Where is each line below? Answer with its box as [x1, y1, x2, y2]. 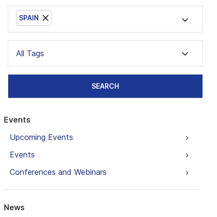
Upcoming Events [9, 132, 73, 142]
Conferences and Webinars [9, 167, 107, 177]
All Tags [15, 48, 44, 58]
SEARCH [91, 82, 119, 90]
